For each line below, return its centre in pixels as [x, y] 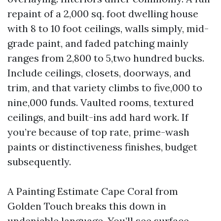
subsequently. [39, 162]
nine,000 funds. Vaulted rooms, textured [101, 102]
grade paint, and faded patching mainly [98, 43]
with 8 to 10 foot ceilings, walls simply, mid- [108, 28]
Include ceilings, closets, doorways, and [99, 73]
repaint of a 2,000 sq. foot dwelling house [103, 14]
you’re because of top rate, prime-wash [98, 132]
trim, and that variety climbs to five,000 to [105, 88]
